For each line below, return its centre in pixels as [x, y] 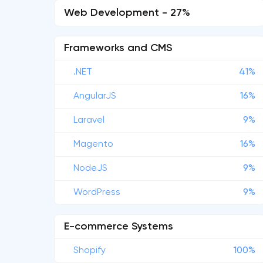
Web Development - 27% [127, 13]
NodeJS [90, 168]
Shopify [90, 251]
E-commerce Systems [119, 227]
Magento [93, 144]
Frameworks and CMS [118, 48]
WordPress [97, 193]
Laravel [89, 120]
